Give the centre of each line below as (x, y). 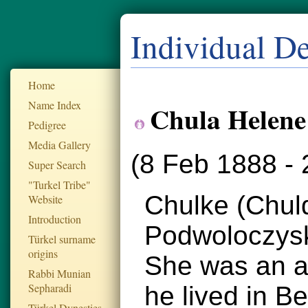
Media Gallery (59, 145)
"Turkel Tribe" (59, 185)
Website (45, 199)
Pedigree (47, 125)
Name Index (55, 105)
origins (43, 253)
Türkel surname (62, 239)
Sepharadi (50, 288)
